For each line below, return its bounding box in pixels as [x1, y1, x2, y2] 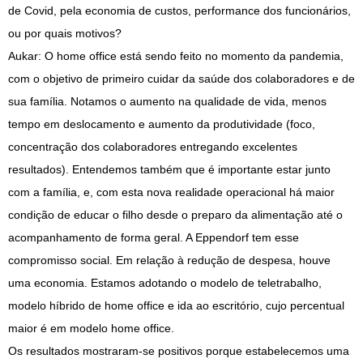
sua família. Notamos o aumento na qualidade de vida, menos [8, 95, 327, 109]
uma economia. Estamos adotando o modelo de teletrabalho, [8, 276, 322, 290]
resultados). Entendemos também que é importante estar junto [8, 163, 331, 177]
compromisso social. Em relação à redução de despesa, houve [8, 254, 331, 267]
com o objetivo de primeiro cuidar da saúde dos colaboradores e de [8, 72, 355, 86]
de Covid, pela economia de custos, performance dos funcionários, [8, 4, 351, 18]
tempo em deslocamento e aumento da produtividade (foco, [8, 117, 315, 131]
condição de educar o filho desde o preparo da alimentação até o [8, 208, 343, 222]
